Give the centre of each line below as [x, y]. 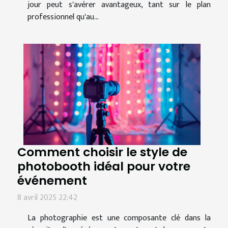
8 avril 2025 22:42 [47, 198]
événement [52, 181]
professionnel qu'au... [63, 17]
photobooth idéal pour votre [104, 166]
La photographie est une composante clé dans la [119, 218]
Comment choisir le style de [102, 152]
